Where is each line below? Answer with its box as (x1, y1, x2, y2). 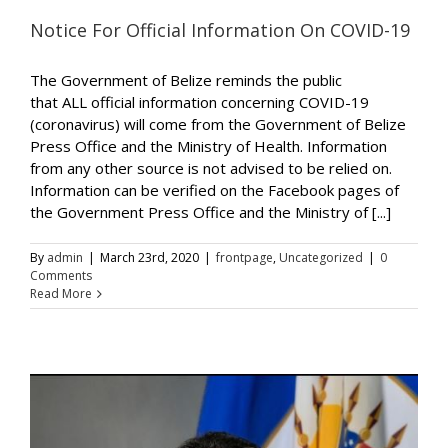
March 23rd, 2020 (100, 249, 199, 267)
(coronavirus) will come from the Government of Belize (30, 114, 406, 135)
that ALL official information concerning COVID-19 (30, 92, 369, 113)
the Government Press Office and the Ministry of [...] (30, 202, 391, 223)
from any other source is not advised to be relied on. (30, 158, 392, 179)
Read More (30, 285, 92, 303)
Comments (30, 267, 92, 285)
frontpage (216, 249, 273, 267)
